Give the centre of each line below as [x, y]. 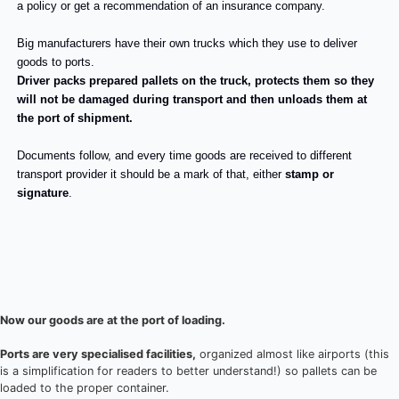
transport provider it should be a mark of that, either [151, 175]
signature [43, 193]
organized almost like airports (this [293, 354]
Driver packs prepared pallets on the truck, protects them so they [196, 81]
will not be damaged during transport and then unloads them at [192, 100]
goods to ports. [56, 62]
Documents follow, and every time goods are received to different [185, 156]
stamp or [310, 175]
